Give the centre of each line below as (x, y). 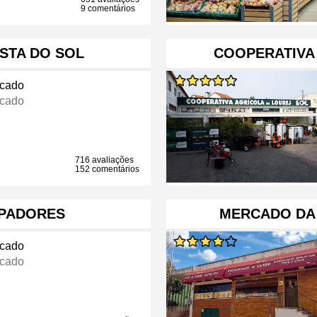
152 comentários (108, 169)
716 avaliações (105, 160)
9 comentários (108, 9)
